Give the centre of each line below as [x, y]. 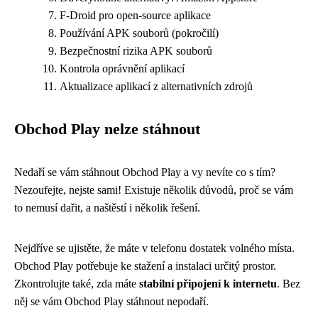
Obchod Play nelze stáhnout [107, 129]
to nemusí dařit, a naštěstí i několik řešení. [107, 208]
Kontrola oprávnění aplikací [122, 68]
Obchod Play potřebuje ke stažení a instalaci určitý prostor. [145, 266]
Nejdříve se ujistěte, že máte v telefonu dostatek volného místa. [154, 248]
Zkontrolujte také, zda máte [77, 284]
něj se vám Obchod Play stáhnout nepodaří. [111, 301]
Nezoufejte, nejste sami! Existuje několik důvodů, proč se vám [154, 190]
